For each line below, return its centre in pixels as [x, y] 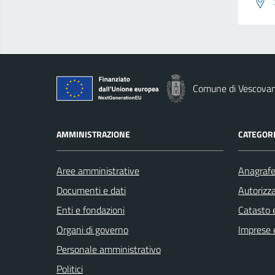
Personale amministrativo [109, 249]
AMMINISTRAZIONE [93, 134]
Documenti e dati [91, 190]
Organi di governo [92, 229]
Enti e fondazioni [91, 210]
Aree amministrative [98, 170]
